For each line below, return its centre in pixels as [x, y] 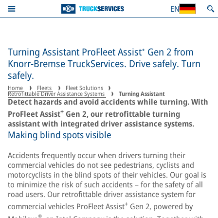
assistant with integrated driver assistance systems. [101, 124]
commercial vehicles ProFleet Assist [66, 207]
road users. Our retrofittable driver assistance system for [102, 194]
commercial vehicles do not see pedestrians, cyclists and [101, 165]
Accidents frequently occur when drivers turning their [97, 155]
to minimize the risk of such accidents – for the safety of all [105, 185]
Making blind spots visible [60, 135]
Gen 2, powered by [160, 207]
